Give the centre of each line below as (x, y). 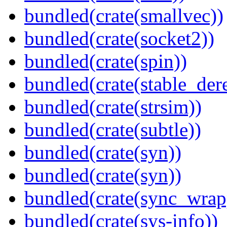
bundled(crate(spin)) (106, 61)
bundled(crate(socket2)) (119, 39)
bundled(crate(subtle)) (113, 130)
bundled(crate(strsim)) (113, 107)
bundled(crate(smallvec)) (124, 16)
